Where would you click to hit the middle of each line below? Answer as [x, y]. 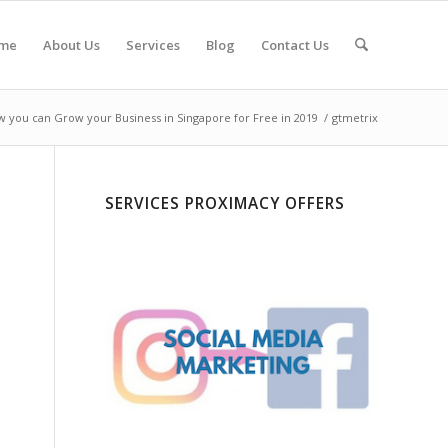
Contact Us [294, 45]
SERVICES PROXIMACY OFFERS [225, 203]
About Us [71, 45]
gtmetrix [355, 117]
